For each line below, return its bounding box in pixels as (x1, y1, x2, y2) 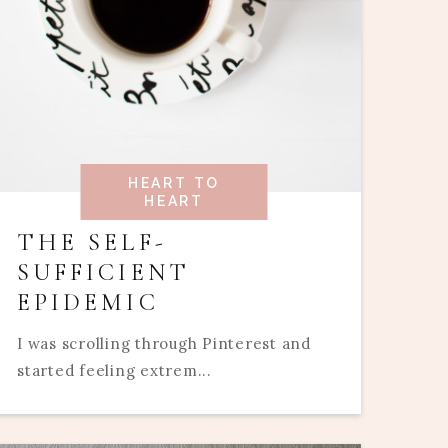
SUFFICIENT (17, 258, 190, 288)
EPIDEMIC (17, 288, 159, 318)
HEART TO (127, 175, 221, 192)
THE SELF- (17, 228, 167, 258)
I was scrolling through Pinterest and (17, 334, 311, 354)
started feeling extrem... (17, 361, 212, 381)
